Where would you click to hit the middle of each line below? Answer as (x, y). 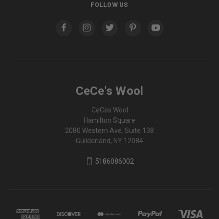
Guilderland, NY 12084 (109, 141)
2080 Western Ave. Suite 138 (109, 130)
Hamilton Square (109, 120)
